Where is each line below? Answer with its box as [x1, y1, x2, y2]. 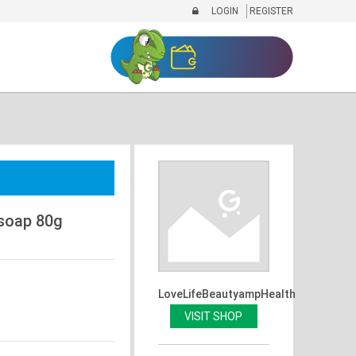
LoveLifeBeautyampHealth [157, 287, 296, 300]
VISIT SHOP [184, 309, 242, 323]
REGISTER [246, 6, 293, 17]
